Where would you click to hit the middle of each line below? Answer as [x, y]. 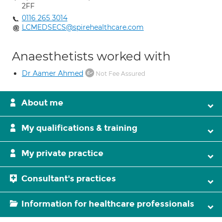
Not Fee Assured [120, 74]
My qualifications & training [79, 128]
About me [42, 103]
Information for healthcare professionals [108, 204]
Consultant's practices [69, 179]
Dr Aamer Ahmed [53, 73]
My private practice [62, 153]
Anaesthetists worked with [91, 56]
